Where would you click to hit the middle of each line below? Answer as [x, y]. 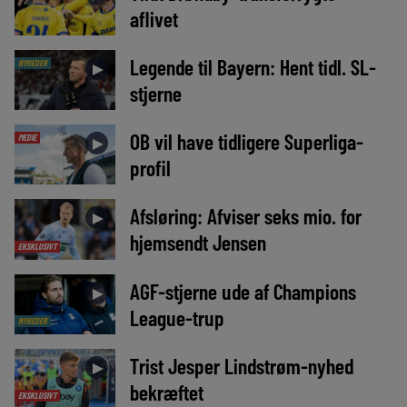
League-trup [177, 317]
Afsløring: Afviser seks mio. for [245, 216]
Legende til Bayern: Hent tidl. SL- [253, 67]
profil [150, 168]
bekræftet [166, 392]
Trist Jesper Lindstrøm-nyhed [241, 365]
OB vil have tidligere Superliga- [246, 142]
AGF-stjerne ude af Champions [243, 291]
